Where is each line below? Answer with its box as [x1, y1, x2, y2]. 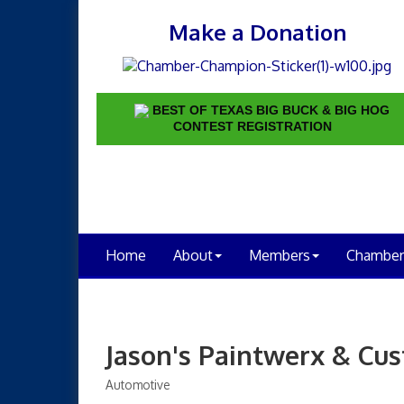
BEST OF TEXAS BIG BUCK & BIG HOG [152, 102, 390, 117]
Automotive [106, 376, 170, 392]
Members [249, 245, 310, 264]
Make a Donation [168, 18, 346, 46]
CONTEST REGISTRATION [173, 118, 333, 133]
